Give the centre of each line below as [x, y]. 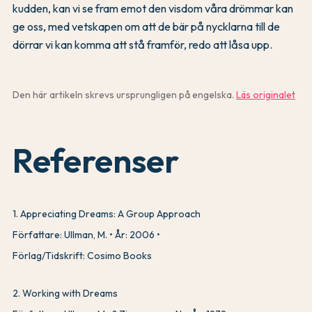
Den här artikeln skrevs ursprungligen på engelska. [123, 94]
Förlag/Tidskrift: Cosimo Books [82, 256]
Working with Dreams [70, 294]
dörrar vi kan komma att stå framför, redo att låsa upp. [142, 44]
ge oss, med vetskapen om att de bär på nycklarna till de [146, 26]
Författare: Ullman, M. [60, 235]
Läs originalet [266, 94]
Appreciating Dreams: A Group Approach [110, 214]
